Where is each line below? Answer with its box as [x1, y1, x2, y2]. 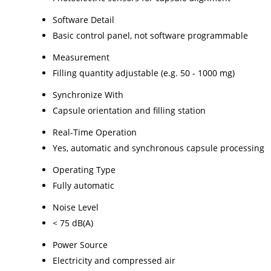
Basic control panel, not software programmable [53, 29, 248, 41]
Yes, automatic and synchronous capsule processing [53, 142, 264, 154]
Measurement [53, 51, 109, 63]
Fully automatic [53, 179, 114, 191]
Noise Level [53, 201, 99, 213]
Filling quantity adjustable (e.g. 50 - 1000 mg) [53, 67, 235, 79]
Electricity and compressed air [53, 254, 175, 266]
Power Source [53, 238, 108, 250]
